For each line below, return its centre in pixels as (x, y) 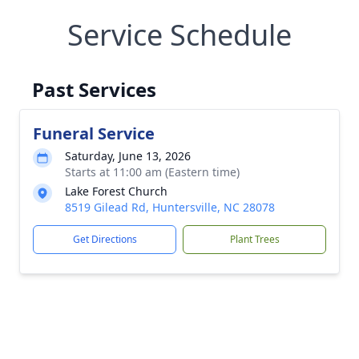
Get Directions (105, 239)
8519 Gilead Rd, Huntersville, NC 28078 (170, 207)
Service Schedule (179, 35)
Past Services (94, 89)
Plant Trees (254, 239)
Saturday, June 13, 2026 (128, 156)
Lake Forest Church (116, 191)
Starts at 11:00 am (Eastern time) (152, 172)
